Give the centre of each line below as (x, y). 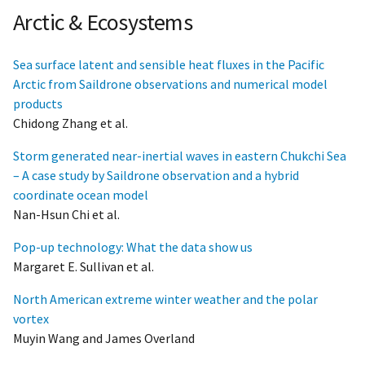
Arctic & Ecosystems (103, 22)
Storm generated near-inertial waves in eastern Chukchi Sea (180, 156)
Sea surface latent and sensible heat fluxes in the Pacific (169, 65)
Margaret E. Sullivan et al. (84, 267)
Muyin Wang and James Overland (104, 339)
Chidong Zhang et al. (70, 123)
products (38, 104)
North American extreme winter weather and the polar (165, 299)
